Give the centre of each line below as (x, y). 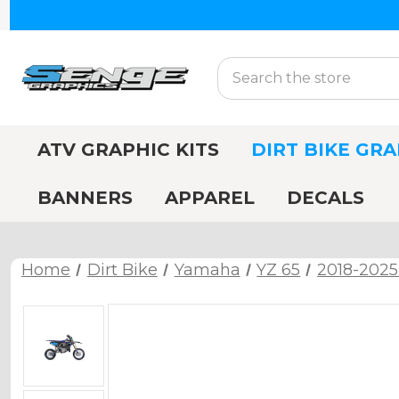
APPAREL (210, 198)
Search (242, 67)
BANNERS (85, 198)
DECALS (326, 198)
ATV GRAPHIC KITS (128, 150)
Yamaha (207, 270)
